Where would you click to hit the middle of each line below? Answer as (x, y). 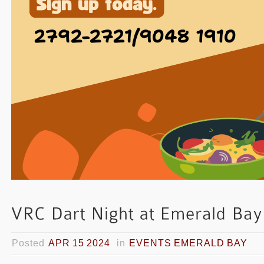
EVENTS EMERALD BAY (188, 243)
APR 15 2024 (79, 243)
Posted (30, 243)
